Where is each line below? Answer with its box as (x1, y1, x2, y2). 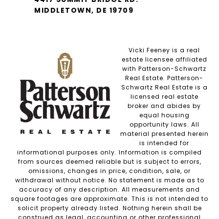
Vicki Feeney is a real (129, 45, 200, 54)
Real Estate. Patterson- (125, 73, 203, 82)
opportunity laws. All (129, 120, 199, 129)
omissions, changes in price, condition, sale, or (28, 166, 191, 175)
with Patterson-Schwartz (122, 64, 206, 73)
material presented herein (120, 129, 209, 138)
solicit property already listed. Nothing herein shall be (17, 203, 202, 212)
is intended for (139, 138, 189, 147)
